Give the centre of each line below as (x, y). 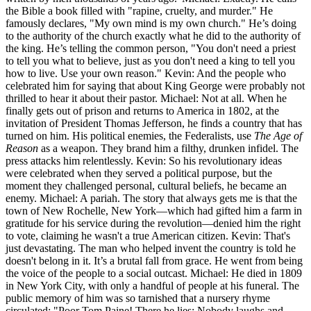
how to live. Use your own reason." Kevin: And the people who (146, 74)
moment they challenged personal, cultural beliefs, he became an (146, 186)
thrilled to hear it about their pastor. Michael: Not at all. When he (146, 99)
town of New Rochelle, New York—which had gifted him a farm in (154, 211)
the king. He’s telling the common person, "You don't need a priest (151, 49)
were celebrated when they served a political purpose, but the (139, 174)
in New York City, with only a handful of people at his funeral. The (152, 286)
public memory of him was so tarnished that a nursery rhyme (138, 299)
